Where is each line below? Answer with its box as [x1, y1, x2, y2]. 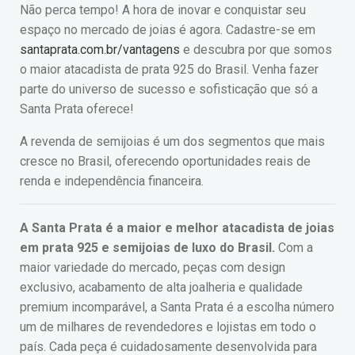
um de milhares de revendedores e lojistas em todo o [20, 319, 316, 335]
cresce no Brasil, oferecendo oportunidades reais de [20, 154, 311, 170]
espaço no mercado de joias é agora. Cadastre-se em [20, 22, 315, 38]
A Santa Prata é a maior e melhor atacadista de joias [20, 220, 334, 236]
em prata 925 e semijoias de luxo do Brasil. [20, 240, 275, 256]
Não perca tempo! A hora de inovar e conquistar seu [20, 2, 306, 18]
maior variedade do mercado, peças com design [20, 260, 285, 276]
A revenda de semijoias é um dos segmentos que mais [20, 134, 325, 150]
